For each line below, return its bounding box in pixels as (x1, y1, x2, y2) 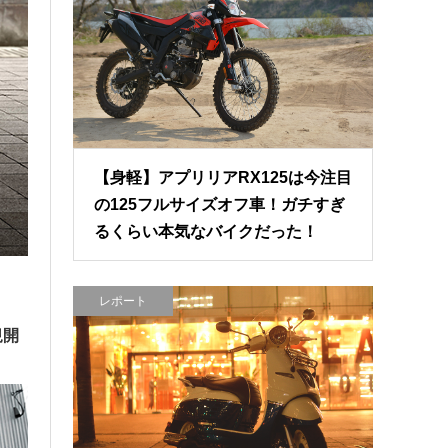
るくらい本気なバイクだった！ (94, 223, 319, 241)
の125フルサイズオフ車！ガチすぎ (94, 196, 346, 214)
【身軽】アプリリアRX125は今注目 (94, 169, 353, 187)
